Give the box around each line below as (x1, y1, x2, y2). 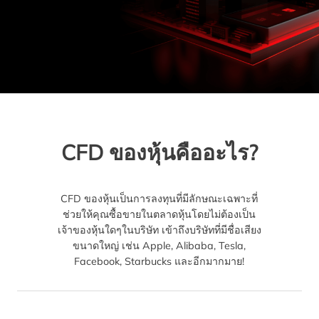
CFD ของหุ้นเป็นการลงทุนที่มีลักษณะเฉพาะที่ (61, 192, 258, 205)
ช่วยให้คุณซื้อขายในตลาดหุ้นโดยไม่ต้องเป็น (63, 207, 256, 221)
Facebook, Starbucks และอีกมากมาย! (74, 254, 245, 268)
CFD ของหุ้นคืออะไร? (61, 139, 258, 166)
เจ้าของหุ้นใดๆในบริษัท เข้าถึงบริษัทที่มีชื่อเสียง (57, 223, 261, 236)
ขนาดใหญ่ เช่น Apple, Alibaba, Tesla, (73, 239, 246, 252)
